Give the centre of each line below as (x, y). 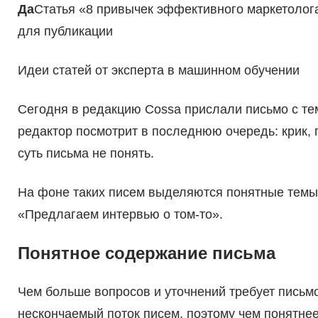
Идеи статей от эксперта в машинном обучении (158, 71)
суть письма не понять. (86, 154)
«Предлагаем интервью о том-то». (120, 215)
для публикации (65, 32)
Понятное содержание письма (146, 253)
